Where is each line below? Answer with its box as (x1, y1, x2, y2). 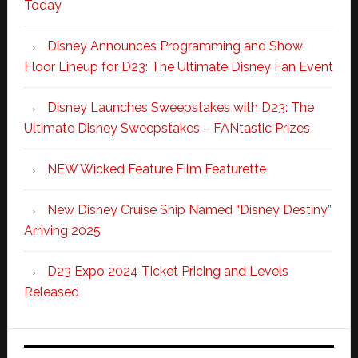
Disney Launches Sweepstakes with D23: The (46, 99, 314, 115)
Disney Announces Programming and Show (46, 38, 303, 54)
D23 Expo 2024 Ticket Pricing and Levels (46, 263, 288, 279)
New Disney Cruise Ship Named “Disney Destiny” (46, 201, 332, 217)
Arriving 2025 (23, 222, 101, 238)
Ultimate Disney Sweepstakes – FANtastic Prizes (23, 120, 310, 136)
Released (23, 284, 79, 300)
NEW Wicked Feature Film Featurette (46, 161, 266, 177)
